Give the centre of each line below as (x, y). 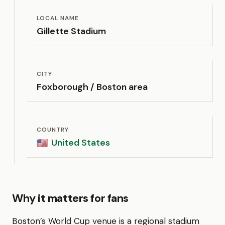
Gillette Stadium (71, 31)
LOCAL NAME (58, 18)
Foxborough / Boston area (92, 87)
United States (81, 143)
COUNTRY (53, 130)
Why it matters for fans (70, 198)
